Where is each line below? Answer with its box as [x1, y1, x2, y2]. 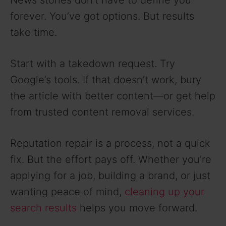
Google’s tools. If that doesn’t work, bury [10, 73, 201, 86]
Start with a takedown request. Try [10, 57, 175, 70]
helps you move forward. [77, 201, 197, 214]
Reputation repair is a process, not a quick [10, 137, 210, 149]
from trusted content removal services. [10, 105, 194, 118]
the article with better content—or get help [10, 89, 215, 102]
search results [10, 201, 77, 214]
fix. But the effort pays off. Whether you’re [10, 153, 211, 165]
